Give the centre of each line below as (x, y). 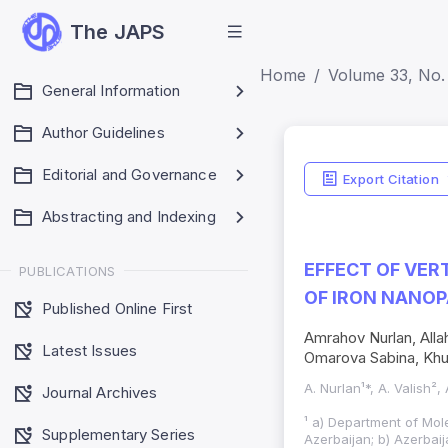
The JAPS (118, 32)
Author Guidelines (103, 132)
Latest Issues (90, 350)
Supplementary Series (119, 434)
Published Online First (117, 308)
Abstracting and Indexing (129, 216)
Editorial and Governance (129, 174)
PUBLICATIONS (67, 270)
